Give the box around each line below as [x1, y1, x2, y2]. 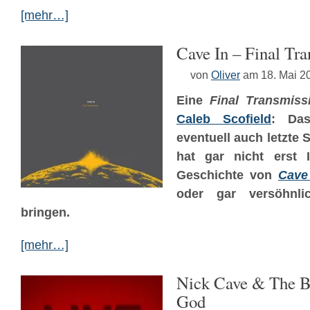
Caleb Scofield [176, 112, 271, 126]
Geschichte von [176, 168, 278, 182]
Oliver [211, 69, 240, 81]
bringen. [21, 206, 70, 219]
